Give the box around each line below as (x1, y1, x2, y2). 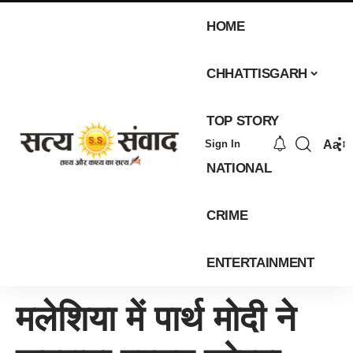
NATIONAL (206, 160, 272, 176)
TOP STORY (206, 113, 280, 128)
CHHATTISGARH (206, 65, 308, 81)
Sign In (204, 138, 240, 150)
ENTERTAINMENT (206, 255, 314, 270)
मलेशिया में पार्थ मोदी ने (16, 299, 296, 339)
